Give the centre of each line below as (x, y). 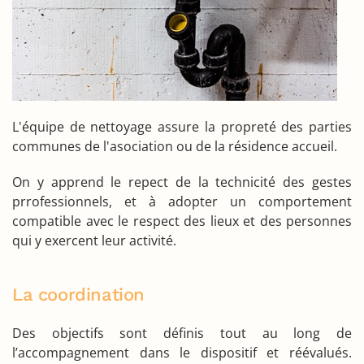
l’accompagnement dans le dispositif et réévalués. (182, 352)
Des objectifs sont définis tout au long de (182, 333)
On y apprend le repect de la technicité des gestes (182, 182)
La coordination (79, 294)
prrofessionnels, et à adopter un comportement (182, 201)
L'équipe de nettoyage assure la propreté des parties (182, 126)
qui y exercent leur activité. (94, 240)
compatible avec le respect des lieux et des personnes (182, 221)
